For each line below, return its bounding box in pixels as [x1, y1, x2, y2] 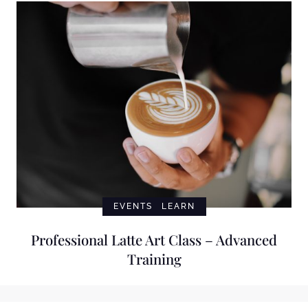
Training [126, 249, 181, 268]
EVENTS [113, 201, 153, 211]
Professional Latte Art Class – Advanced [31, 230, 277, 249]
